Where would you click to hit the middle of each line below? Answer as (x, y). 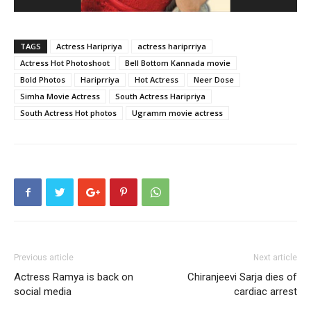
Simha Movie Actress (60, 96)
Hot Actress (157, 79)
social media (43, 292)
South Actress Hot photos (68, 113)
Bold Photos (43, 79)
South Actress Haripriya (160, 96)
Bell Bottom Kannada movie (178, 63)
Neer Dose (214, 79)
